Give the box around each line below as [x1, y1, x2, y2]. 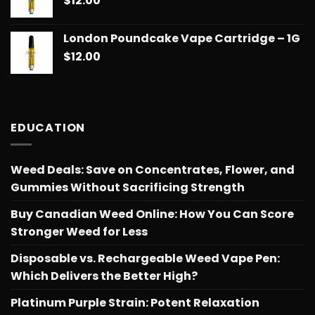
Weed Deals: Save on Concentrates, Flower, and [11, 162, 295, 179]
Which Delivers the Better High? [11, 268, 198, 285]
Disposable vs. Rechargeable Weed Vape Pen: [11, 250, 280, 267]
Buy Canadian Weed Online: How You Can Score [11, 206, 294, 223]
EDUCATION [11, 119, 86, 136]
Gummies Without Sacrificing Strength [11, 179, 245, 196]
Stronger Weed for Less [11, 224, 148, 240]
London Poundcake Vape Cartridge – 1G [63, 30, 300, 46]
